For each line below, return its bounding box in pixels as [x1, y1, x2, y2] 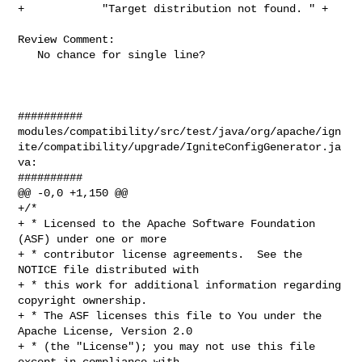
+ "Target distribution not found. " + [18, 2, 329, 15]
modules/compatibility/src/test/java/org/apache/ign [18, 124, 342, 138]
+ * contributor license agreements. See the [18, 247, 303, 261]
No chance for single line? [18, 48, 38, 61]
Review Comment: [18, 32, 116, 46]
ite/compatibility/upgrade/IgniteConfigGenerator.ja [18, 140, 342, 154]
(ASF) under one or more [18, 232, 167, 246]
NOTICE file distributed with [18, 263, 200, 276]
